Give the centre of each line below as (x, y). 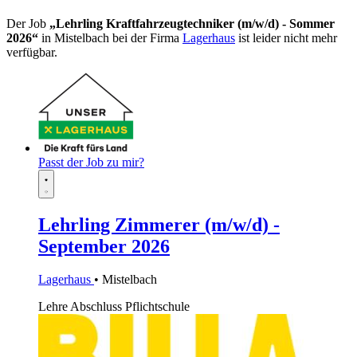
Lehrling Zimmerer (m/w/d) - (159, 224)
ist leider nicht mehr (286, 37)
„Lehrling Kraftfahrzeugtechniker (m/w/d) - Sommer (192, 23)
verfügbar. (32, 52)
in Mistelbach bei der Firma (110, 37)
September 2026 (104, 246)
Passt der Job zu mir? (91, 162)
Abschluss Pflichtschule (130, 307)
